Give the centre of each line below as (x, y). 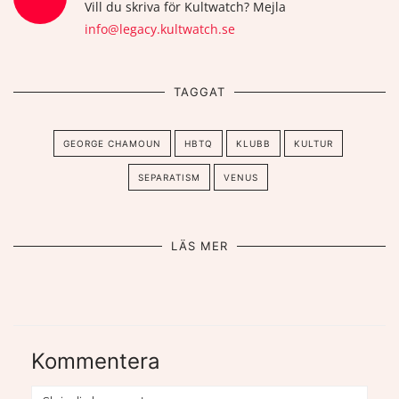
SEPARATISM (169, 177)
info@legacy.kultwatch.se (160, 28)
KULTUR (313, 143)
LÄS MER (199, 245)
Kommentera (96, 361)
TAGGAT (199, 91)
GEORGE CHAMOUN (112, 143)
